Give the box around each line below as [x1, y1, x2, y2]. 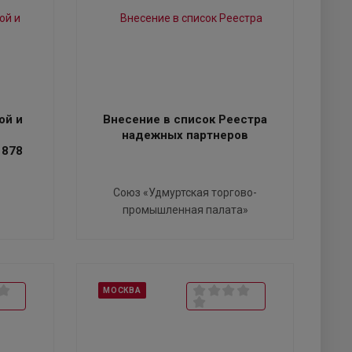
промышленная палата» [122, 203, 248, 217]
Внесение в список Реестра [103, 112, 268, 127]
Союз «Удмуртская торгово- [113, 186, 258, 200]
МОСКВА [103, 286, 141, 295]
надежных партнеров [122, 128, 249, 143]
